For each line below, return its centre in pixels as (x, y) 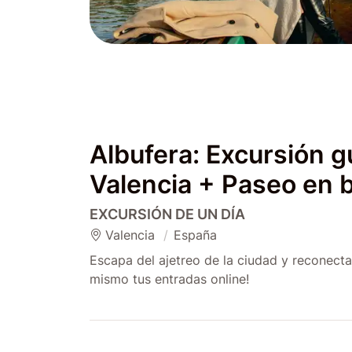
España (195, 235)
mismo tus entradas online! (169, 279)
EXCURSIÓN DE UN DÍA (167, 214)
